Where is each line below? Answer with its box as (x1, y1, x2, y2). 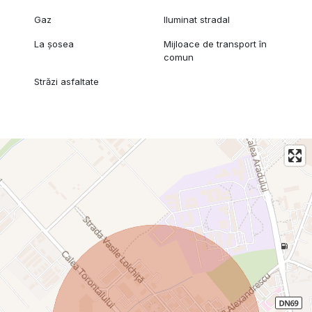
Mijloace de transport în (164, 38, 267, 49)
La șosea (33, 38, 74, 49)
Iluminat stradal (164, 13, 231, 25)
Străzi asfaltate (33, 75, 99, 87)
